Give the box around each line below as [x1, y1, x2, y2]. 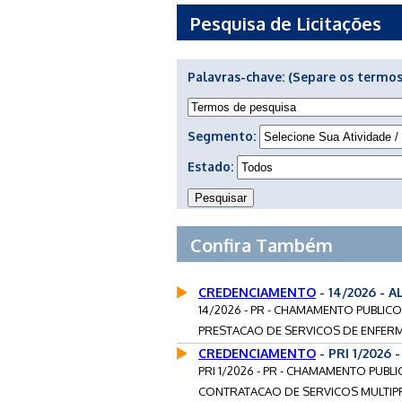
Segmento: [188, 127, 259, 144]
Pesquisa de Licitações [190, 11, 381, 35]
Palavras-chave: [188, 68, 288, 84]
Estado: [188, 158, 237, 174]
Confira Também [190, 232, 333, 257]
